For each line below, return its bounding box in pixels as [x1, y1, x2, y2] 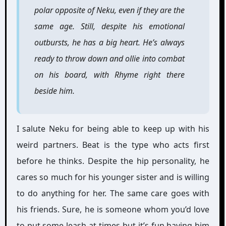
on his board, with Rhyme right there [34, 69, 185, 80]
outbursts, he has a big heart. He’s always [34, 36, 185, 48]
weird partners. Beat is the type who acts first [16, 139, 210, 150]
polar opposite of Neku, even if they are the [34, 4, 185, 16]
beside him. [34, 85, 75, 96]
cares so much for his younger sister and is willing [16, 171, 210, 183]
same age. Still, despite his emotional [34, 20, 185, 32]
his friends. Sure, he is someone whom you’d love [16, 203, 210, 215]
